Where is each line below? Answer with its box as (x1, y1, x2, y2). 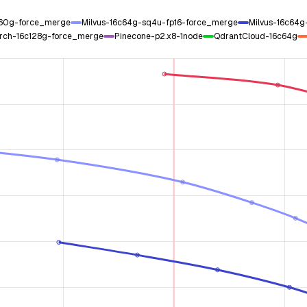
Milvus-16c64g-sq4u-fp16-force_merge (82, 17, 238, 28)
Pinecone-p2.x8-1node (114, 31, 203, 42)
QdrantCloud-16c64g (214, 31, 297, 42)
